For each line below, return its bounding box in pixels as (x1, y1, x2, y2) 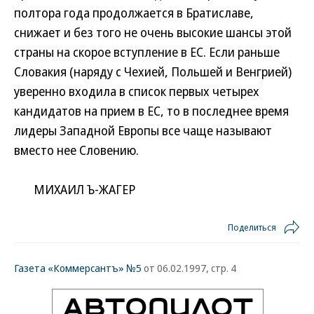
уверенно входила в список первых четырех (14, 83, 259, 100)
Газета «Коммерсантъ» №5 (14, 261, 142, 275)
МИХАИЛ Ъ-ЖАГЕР (14, 181, 135, 198)
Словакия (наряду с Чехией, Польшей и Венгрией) (14, 63, 292, 80)
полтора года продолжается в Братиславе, (14, 4, 254, 21)
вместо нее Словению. (14, 142, 139, 158)
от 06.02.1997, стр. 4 (142, 261, 236, 275)
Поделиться (228, 221, 276, 233)
